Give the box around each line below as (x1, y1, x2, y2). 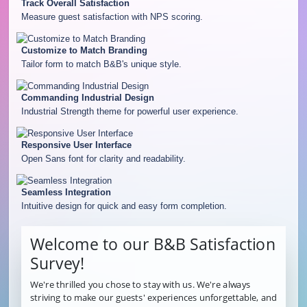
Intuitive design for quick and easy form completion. (21, 201, 227, 212)
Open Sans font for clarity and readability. (21, 153, 186, 164)
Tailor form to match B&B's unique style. (21, 59, 182, 70)
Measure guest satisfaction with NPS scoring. (21, 12, 203, 23)
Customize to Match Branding (21, 45, 147, 56)
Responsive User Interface (21, 140, 132, 151)
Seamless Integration (21, 187, 111, 198)
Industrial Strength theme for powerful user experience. (21, 106, 238, 117)
